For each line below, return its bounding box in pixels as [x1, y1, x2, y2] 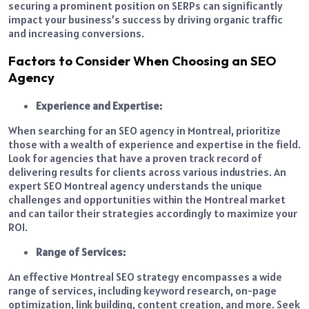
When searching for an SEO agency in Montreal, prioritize [8, 123, 281, 138]
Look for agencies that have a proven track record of [8, 151, 262, 166]
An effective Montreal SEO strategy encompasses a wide [8, 270, 282, 284]
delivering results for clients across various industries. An [8, 165, 286, 179]
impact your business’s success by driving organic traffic [8, 12, 283, 26]
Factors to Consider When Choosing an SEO [8, 52, 277, 70]
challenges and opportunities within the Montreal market [8, 192, 286, 207]
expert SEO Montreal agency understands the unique [8, 179, 262, 193]
